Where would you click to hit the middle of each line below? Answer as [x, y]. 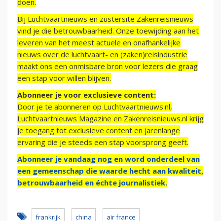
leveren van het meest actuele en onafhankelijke [99, 43]
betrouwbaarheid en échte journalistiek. [92, 183]
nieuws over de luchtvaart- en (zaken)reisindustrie [102, 55]
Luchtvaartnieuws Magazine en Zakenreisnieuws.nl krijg [110, 119]
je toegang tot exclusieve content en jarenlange [99, 130]
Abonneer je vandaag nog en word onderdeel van [109, 159]
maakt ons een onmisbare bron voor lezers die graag [108, 66]
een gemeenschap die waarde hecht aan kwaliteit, [110, 171]
